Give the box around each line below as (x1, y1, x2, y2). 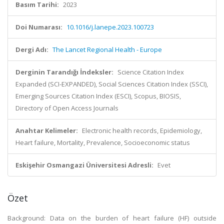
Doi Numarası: (15, 22, 62, 31)
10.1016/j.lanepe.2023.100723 (66, 22, 154, 31)
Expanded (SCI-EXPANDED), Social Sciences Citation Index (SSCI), (15, 79, 208, 88)
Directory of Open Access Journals (15, 103, 118, 112)
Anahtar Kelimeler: (15, 126, 78, 135)
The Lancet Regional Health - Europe (52, 45, 162, 54)
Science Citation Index (117, 67, 184, 76)
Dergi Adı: (15, 45, 48, 54)
